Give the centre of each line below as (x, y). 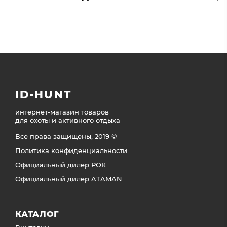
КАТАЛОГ (37, 214)
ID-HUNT (43, 95)
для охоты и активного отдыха (68, 120)
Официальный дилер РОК (61, 164)
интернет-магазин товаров (62, 112)
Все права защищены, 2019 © (66, 136)
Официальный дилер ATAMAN (69, 179)
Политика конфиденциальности (71, 150)
